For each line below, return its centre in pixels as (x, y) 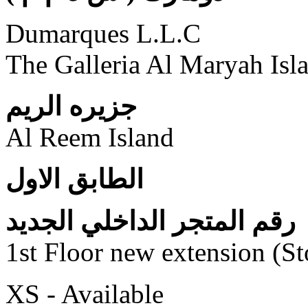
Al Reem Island (90, 137)
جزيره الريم (71, 106)
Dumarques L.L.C (103, 33)
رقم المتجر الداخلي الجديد (151, 221)
